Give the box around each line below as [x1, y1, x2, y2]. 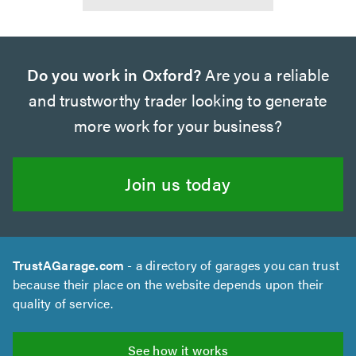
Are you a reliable [201, 62, 330, 86]
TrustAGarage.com [13, 255, 125, 274]
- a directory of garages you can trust [124, 255, 340, 274]
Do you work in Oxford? [26, 62, 202, 86]
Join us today [125, 170, 231, 195]
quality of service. [13, 293, 113, 312]
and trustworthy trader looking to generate [29, 87, 327, 111]
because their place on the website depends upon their [13, 274, 324, 293]
